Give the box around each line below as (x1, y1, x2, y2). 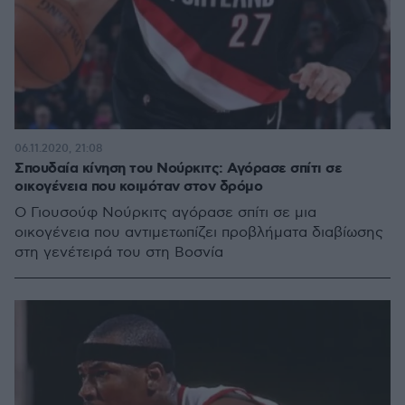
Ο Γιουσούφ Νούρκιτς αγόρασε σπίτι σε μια (14, 204, 316, 221)
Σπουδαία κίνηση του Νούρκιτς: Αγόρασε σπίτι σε (14, 159, 342, 178)
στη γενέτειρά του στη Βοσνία (14, 244, 223, 261)
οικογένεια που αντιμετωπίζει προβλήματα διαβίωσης (14, 224, 383, 241)
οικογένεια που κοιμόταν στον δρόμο (14, 177, 262, 196)
